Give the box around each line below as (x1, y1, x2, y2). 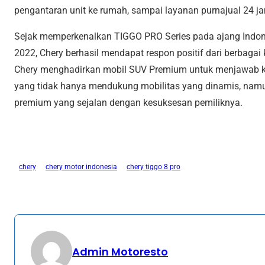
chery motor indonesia (46, 163, 117, 172)
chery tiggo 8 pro (127, 163, 180, 172)
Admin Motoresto (72, 244, 169, 259)
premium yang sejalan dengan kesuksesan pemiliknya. (14, 96, 243, 108)
